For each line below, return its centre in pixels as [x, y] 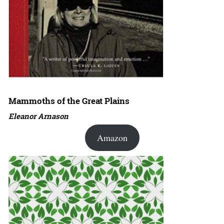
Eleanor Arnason [38, 116]
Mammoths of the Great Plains [69, 100]
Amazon [112, 137]
